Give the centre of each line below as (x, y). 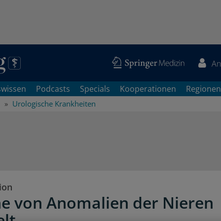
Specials (95, 89)
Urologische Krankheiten (54, 104)
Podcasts (53, 89)
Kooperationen (148, 89)
